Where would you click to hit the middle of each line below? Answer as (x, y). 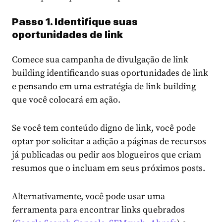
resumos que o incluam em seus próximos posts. (109, 168)
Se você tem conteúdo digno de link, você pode (104, 128)
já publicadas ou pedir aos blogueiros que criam (107, 155)
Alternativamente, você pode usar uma (88, 197)
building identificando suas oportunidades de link (110, 73)
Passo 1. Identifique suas (75, 22)
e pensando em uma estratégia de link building (104, 87)
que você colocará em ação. (66, 100)
